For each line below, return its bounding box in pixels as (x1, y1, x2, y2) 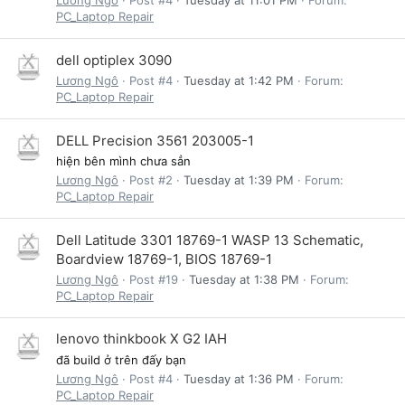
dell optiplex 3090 (56, 51, 172, 69)
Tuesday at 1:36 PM (184, 371, 294, 386)
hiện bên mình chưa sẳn (56, 153, 191, 168)
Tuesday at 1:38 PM (189, 271, 299, 287)
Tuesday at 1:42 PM (184, 73, 294, 89)
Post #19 (129, 271, 178, 287)
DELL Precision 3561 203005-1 (56, 131, 254, 149)
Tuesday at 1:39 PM (184, 173, 294, 188)
